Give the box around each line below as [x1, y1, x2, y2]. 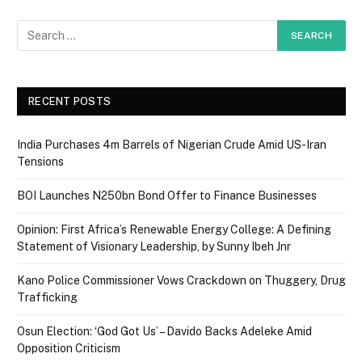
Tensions [17, 155, 64, 169]
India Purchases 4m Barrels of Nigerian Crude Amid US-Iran [17, 138, 326, 152]
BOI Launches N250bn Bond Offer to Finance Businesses [17, 189, 317, 203]
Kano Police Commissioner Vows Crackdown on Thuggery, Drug [17, 274, 346, 288]
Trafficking [17, 291, 78, 305]
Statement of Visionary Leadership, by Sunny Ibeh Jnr [17, 240, 291, 254]
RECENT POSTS [28, 95, 112, 108]
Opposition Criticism [17, 342, 120, 356]
